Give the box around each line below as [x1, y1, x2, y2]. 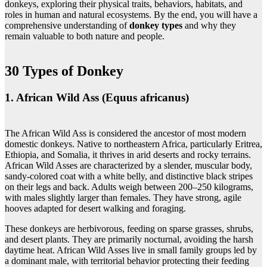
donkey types [129, 20, 182, 30]
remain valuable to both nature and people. [5, 30, 164, 41]
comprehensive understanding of [5, 20, 129, 30]
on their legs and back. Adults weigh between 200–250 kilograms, [5, 182, 253, 193]
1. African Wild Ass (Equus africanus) [5, 91, 189, 104]
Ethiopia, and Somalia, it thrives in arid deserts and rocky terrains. [5, 150, 251, 160]
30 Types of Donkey [5, 63, 123, 79]
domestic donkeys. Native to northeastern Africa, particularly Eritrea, [5, 139, 262, 150]
